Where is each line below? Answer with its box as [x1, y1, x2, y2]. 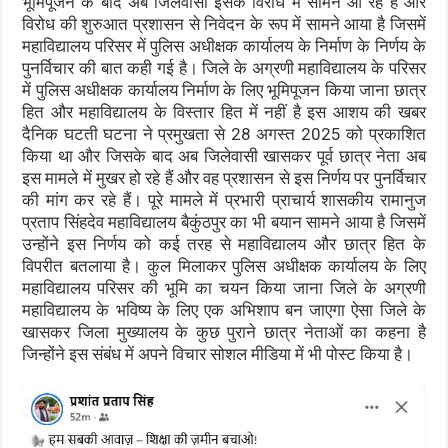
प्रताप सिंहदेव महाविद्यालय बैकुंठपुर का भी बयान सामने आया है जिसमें [22, 212, 426, 233]
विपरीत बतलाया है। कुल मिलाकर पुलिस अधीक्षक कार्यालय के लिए [22, 256, 426, 277]
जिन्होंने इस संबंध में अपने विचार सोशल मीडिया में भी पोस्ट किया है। [22, 344, 414, 365]
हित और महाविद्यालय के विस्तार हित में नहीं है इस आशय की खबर [22, 102, 426, 123]
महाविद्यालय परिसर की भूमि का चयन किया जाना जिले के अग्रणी [22, 278, 426, 299]
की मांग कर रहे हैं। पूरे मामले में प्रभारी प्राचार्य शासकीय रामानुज [22, 190, 426, 211]
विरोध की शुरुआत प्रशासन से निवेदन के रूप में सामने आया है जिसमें [22, 14, 426, 35]
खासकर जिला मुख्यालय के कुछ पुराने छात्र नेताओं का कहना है [22, 322, 426, 343]
